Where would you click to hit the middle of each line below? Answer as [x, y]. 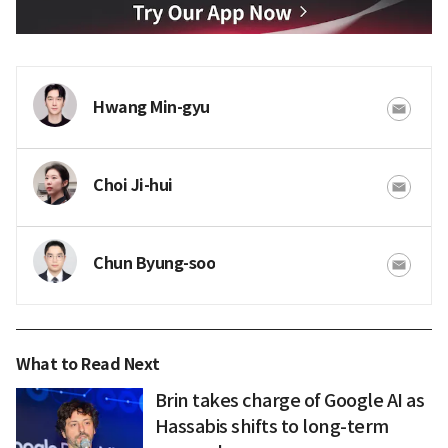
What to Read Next [88, 364]
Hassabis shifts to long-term [271, 426]
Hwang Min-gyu [151, 107]
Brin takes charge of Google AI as [289, 400]
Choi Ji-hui [133, 185]
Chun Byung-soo [154, 263]
